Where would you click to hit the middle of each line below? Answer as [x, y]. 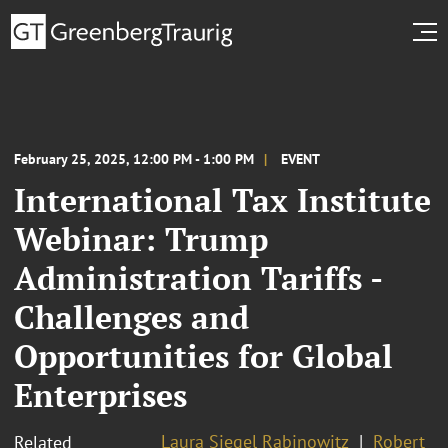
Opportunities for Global [203, 355]
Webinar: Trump [141, 238]
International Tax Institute [222, 199]
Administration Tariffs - [198, 277]
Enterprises [100, 394]
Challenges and [131, 316]
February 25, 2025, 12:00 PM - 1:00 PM [134, 158]
